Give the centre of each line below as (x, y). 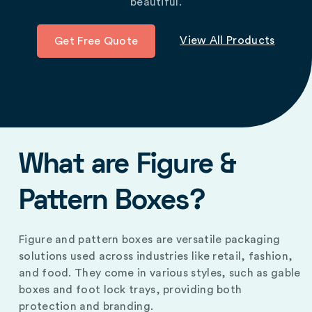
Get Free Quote (96, 41)
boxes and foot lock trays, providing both (131, 290)
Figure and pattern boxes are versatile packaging (150, 240)
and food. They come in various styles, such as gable (160, 273)
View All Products (227, 41)
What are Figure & (128, 166)
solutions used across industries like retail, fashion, (156, 257)
